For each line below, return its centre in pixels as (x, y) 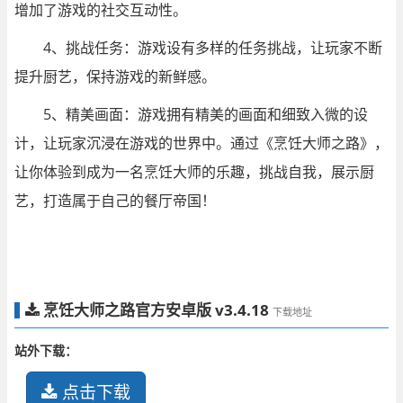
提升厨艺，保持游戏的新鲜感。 (115, 76)
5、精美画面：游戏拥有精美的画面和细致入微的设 (206, 114)
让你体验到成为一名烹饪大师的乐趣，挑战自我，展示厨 (194, 171)
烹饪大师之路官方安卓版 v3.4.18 (156, 310)
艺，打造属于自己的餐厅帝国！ (115, 200)
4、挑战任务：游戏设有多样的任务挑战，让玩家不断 (213, 47)
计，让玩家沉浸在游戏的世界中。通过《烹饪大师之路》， (201, 143)
